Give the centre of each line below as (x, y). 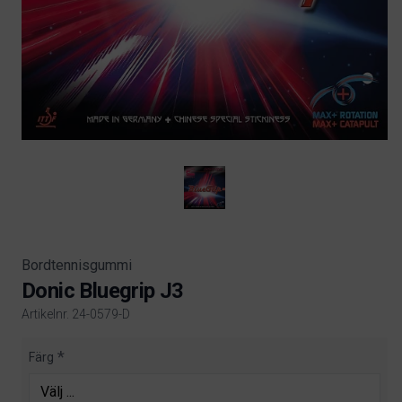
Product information (83, 346)
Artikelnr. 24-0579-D (76, 314)
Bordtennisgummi (77, 265)
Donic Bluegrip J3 (103, 290)
